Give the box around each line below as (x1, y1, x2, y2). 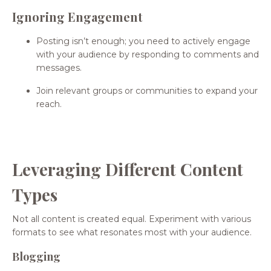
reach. (36, 98, 62, 109)
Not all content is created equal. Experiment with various (12, 213, 251, 224)
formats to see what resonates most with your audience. (12, 226, 252, 238)
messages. (36, 62, 82, 73)
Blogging (12, 249, 60, 264)
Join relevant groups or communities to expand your (36, 85, 258, 96)
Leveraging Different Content (12, 157, 243, 180)
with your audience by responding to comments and (36, 48, 259, 60)
